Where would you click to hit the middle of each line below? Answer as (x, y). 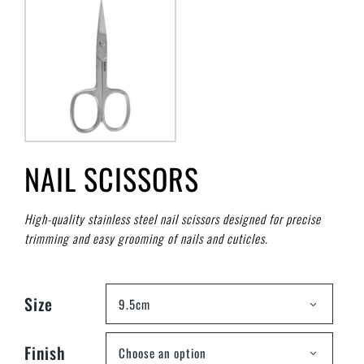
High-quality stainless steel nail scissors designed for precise (173, 218)
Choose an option (162, 353)
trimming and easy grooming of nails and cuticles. (146, 238)
